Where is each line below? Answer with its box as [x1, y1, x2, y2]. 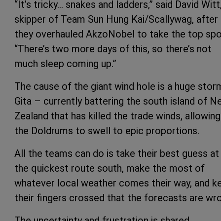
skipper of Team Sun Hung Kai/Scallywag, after [14, 13, 218, 25]
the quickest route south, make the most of [14, 162, 205, 174]
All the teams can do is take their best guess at [14, 147, 219, 159]
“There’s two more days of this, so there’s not [14, 42, 212, 55]
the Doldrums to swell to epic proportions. [14, 124, 199, 137]
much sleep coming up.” [14, 57, 116, 70]
